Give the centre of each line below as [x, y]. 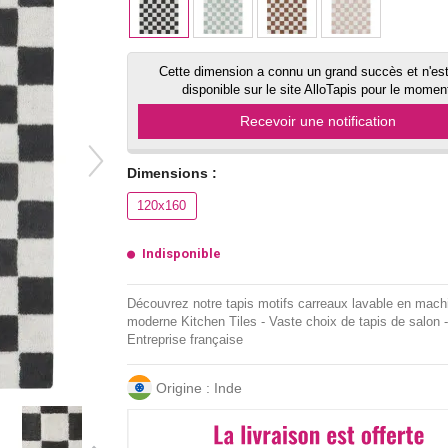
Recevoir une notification [318, 120]
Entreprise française [184, 339]
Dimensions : [171, 172]
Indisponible [181, 253]
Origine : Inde [198, 387]
